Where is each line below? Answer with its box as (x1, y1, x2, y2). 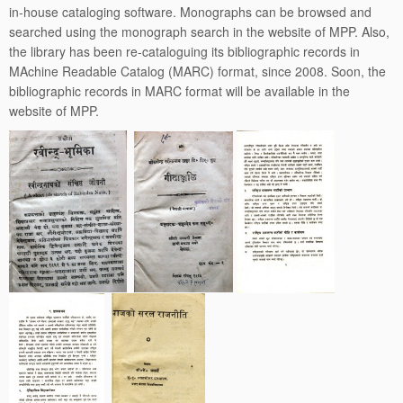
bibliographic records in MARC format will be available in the (9, 82, 350, 100)
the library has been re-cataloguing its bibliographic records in (9, 42, 360, 60)
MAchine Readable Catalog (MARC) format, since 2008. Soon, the (9, 62, 386, 80)
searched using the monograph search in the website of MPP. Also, (9, 22, 390, 40)
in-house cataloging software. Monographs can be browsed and (9, 3, 372, 21)
